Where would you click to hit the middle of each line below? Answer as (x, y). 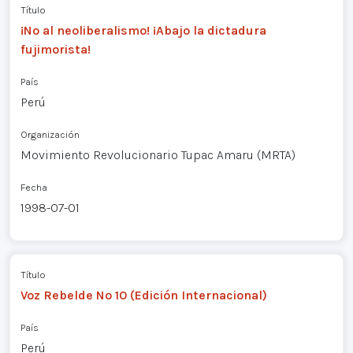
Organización (50, 135)
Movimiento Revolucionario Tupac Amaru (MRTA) (158, 155)
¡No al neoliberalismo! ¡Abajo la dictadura (143, 31)
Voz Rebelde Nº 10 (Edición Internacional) (143, 295)
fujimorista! (55, 50)
